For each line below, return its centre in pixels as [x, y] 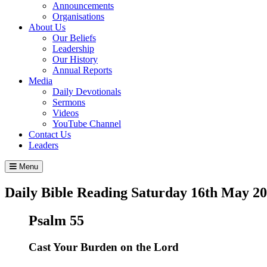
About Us [47, 27]
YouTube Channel [87, 123]
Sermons [69, 102]
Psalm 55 [56, 220]
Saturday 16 [168, 192]
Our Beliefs [74, 38]
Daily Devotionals [87, 91]
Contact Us [50, 134]
